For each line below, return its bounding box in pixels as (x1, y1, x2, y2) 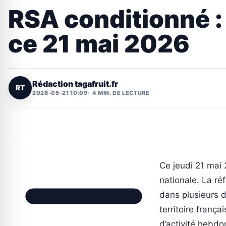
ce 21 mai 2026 (8, 29, 190, 59)
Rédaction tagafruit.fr (32, 78, 118, 89)
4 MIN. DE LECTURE (92, 89, 150, 96)
